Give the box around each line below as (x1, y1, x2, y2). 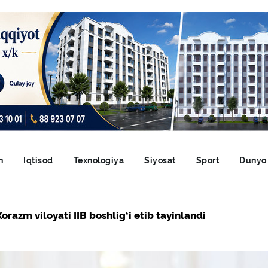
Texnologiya (73, 156, 124, 165)
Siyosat (144, 156, 176, 165)
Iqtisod (23, 156, 53, 165)
